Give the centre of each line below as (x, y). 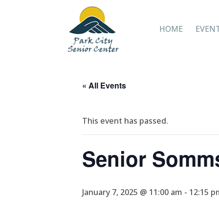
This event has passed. (125, 121)
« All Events (104, 85)
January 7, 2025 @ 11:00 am (132, 192)
